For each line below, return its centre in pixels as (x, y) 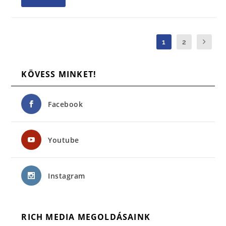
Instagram (67, 176)
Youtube (64, 140)
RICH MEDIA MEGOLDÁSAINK (86, 217)
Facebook (66, 104)
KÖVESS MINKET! (59, 74)
